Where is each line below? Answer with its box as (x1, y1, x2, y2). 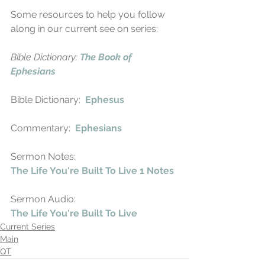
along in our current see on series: (11, 22, 158, 34)
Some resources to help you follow (11, 8, 167, 20)
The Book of (80, 51, 134, 63)
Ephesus (85, 93, 124, 105)
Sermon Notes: (11, 150, 76, 162)
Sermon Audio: (11, 193, 76, 205)
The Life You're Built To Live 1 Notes (11, 164, 174, 176)
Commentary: (11, 122, 75, 134)
